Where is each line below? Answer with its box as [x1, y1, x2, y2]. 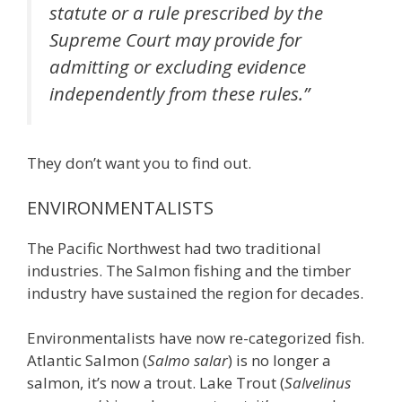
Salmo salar [147, 350, 228, 371]
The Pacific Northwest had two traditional [27, 237, 321, 258]
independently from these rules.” [49, 80, 310, 106]
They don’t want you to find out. [27, 153, 251, 174]
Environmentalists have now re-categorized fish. [27, 328, 364, 349]
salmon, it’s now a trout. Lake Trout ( [27, 372, 284, 394]
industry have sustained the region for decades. [27, 282, 363, 303]
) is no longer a [228, 350, 331, 371]
